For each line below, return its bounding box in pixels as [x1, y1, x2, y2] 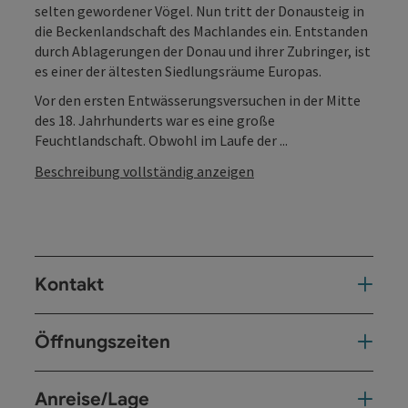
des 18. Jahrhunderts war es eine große [35, 110, 275, 129]
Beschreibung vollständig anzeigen [35, 161, 254, 180]
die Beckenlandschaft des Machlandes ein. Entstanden [35, 21, 368, 40]
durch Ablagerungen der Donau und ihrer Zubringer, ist [35, 41, 371, 60]
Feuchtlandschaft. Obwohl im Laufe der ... [35, 130, 288, 149]
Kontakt [35, 272, 104, 296]
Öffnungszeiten [35, 330, 170, 353]
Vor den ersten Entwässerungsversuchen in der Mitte [35, 90, 361, 109]
